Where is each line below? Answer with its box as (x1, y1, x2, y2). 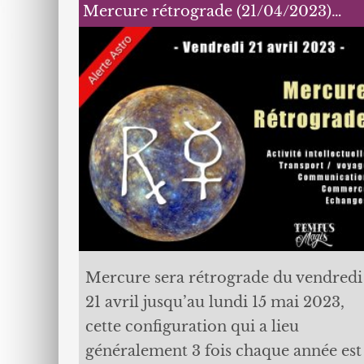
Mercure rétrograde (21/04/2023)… (82, 2, 342, 20)
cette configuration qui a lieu (84, 317, 299, 336)
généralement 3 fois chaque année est (84, 341, 362, 360)
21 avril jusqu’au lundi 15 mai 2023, (84, 292, 344, 311)
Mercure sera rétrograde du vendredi (84, 268, 362, 287)
